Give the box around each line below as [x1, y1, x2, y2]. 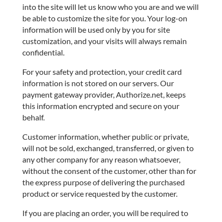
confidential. [22, 47, 64, 57]
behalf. [22, 112, 45, 122]
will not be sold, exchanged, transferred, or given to [22, 143, 194, 153]
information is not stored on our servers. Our [22, 78, 174, 88]
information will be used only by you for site [22, 24, 170, 34]
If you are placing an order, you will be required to [22, 208, 188, 218]
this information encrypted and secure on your [22, 101, 179, 111]
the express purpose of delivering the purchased [22, 177, 185, 187]
